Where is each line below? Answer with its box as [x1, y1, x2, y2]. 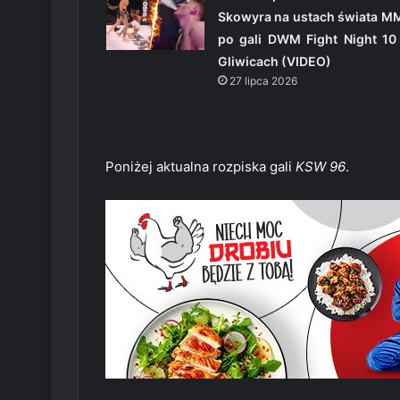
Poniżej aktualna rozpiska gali [105, 157, 296, 175]
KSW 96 [296, 157, 346, 175]
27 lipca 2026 [229, 73, 297, 87]
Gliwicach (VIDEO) [217, 53, 331, 69]
